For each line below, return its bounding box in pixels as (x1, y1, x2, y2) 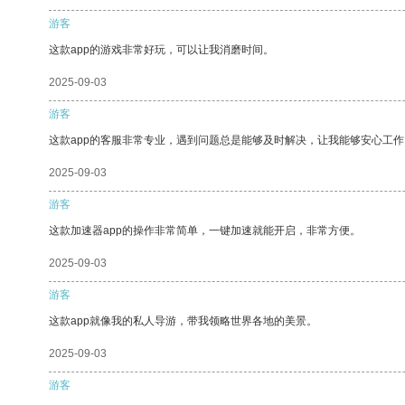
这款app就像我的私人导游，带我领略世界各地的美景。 (49, 314, 317, 327)
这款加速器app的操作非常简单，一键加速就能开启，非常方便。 (49, 223, 361, 237)
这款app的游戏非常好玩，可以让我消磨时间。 (49, 42, 274, 56)
